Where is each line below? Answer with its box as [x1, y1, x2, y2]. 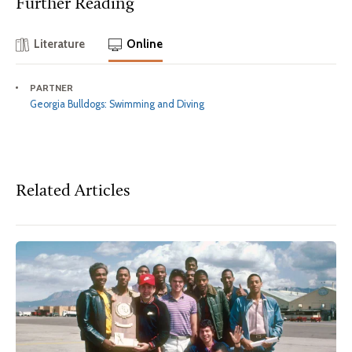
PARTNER [30, 81, 73, 93]
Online [126, 37, 163, 52]
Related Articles [16, 182, 130, 200]
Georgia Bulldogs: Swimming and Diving [30, 97, 204, 110]
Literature [34, 37, 86, 52]
